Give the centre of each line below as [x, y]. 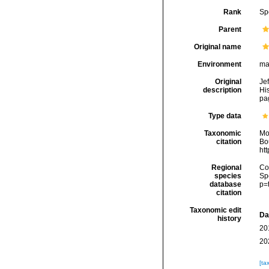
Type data [225, 116]
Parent [230, 29]
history [229, 219]
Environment [219, 64]
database [225, 184]
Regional [226, 168]
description [222, 90]
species [228, 176]
